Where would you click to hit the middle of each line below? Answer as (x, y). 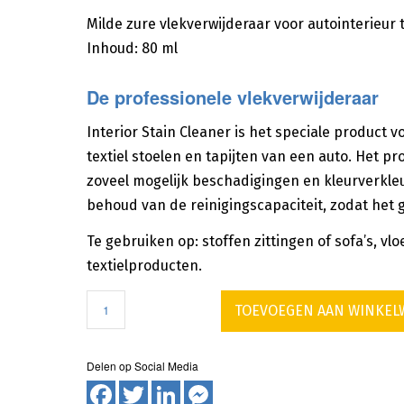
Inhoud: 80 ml (132, 49)
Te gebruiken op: (144, 242)
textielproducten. (144, 266)
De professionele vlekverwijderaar (232, 97)
